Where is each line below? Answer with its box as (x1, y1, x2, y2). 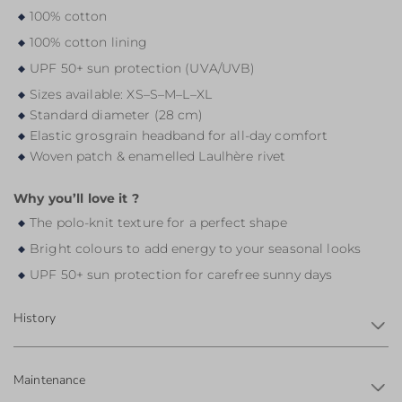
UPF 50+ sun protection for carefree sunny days (30, 267, 333, 283)
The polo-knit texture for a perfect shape (30, 214, 287, 231)
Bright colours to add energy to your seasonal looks (30, 240, 362, 257)
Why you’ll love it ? (13, 190, 139, 206)
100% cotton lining (30, 34, 148, 50)
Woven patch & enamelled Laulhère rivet (30, 148, 286, 164)
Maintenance (13, 371, 85, 389)
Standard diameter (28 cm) (30, 107, 204, 123)
